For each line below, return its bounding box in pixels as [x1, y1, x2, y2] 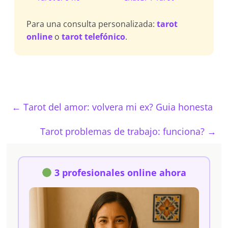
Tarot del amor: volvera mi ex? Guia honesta [21, 101, 213, 113]
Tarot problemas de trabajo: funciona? [40, 125, 207, 137]
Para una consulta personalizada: [26, 18, 157, 30]
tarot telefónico [62, 31, 126, 42]
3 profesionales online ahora [54, 166, 187, 179]
